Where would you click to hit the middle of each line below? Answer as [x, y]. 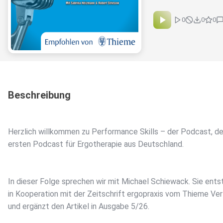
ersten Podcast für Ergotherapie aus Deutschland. [96, 144]
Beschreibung [39, 95]
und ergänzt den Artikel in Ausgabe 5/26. [79, 207]
